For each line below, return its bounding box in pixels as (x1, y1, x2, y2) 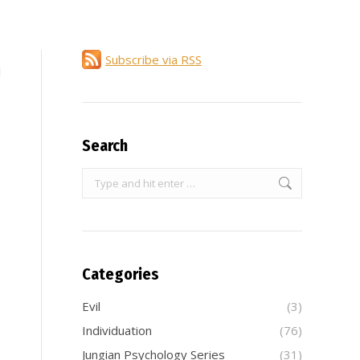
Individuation (82, 322, 152, 338)
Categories (82, 264, 159, 284)
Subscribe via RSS (105, 51, 202, 67)
